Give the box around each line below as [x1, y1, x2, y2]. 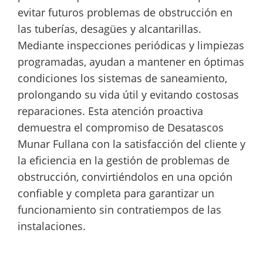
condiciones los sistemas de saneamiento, [18, 71, 227, 86]
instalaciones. [18, 219, 86, 234]
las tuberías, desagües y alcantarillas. [18, 22, 201, 36]
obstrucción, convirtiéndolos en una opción [18, 170, 232, 184]
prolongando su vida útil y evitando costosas [18, 87, 239, 102]
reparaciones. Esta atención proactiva [18, 104, 203, 119]
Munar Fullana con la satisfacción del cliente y [18, 137, 245, 151]
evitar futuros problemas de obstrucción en [18, 5, 232, 20]
